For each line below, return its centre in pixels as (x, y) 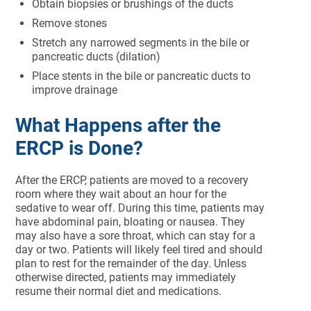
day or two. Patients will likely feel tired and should (139, 250)
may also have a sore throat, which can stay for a (136, 236)
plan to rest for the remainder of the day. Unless (131, 263)
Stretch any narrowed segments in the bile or (141, 43)
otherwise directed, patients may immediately (126, 277)
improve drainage (75, 90)
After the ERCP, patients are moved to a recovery (132, 180)
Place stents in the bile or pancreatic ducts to (142, 76)
